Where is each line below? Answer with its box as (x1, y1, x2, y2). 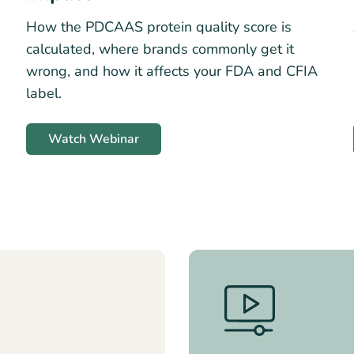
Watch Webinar (48, 130, 139, 148)
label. (26, 83, 62, 103)
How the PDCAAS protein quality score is (26, 17, 292, 36)
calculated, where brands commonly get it (26, 39, 294, 58)
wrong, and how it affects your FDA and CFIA (26, 61, 318, 81)
